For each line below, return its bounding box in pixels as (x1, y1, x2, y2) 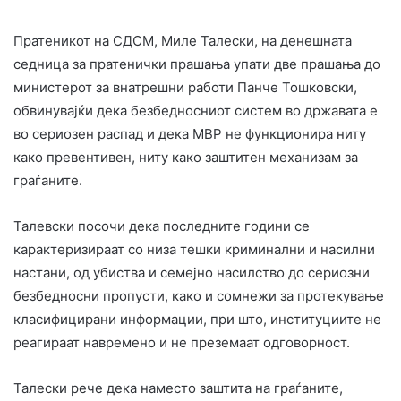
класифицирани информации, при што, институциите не (13, 310, 381, 328)
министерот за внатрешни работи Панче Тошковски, (13, 78, 357, 96)
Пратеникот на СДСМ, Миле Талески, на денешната (13, 31, 352, 49)
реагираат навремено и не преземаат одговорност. (13, 333, 350, 351)
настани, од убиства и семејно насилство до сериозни (13, 263, 370, 281)
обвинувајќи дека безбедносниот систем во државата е (13, 101, 378, 119)
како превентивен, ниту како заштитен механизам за (13, 148, 358, 166)
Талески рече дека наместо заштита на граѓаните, (13, 379, 343, 397)
